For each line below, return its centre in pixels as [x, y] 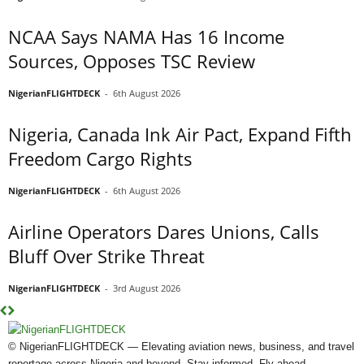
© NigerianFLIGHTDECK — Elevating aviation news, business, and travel [181, 346]
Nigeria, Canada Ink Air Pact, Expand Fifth [180, 134]
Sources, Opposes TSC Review [132, 61]
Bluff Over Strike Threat [106, 256]
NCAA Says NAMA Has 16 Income [146, 36]
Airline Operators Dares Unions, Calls [164, 231]
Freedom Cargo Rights [100, 158]
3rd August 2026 [147, 288]
